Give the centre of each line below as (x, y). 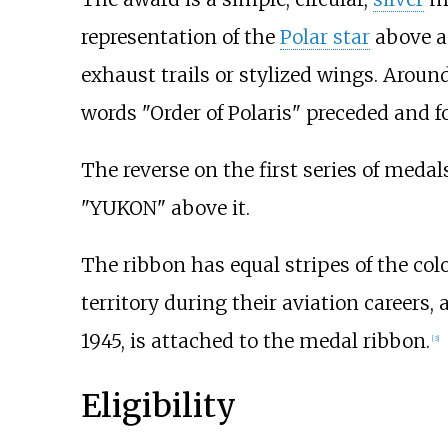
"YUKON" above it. (165, 207)
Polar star (324, 36)
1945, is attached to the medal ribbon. (255, 340)
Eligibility (158, 406)
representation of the (180, 36)
